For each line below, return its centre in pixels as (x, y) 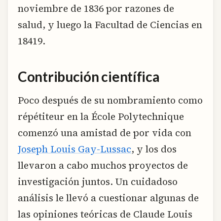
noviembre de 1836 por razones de (96, 8)
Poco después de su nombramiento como (110, 100)
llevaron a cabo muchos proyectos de (103, 166)
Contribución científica (89, 77)
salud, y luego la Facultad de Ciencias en (110, 24)
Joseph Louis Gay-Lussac (74, 149)
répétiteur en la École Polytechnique (101, 117)
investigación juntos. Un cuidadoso (98, 182)
